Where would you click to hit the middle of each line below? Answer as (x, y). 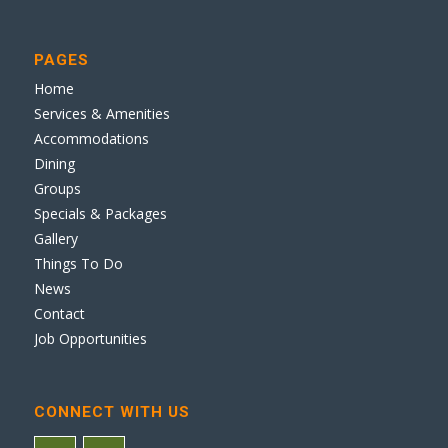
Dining (54, 164)
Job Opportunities (90, 339)
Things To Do (78, 264)
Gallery (55, 239)
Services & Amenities (101, 114)
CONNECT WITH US (111, 412)
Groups (57, 189)
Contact (59, 314)
